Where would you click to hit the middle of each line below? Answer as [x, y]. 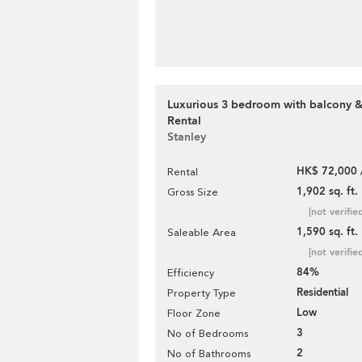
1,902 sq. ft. [327, 192]
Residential [322, 293]
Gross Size [193, 192]
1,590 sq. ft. [327, 232]
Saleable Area [202, 232]
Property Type [202, 293]
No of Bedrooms [208, 333]
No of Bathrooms [209, 354]
